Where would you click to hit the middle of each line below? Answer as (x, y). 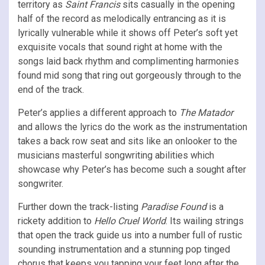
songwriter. (41, 183)
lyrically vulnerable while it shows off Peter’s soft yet (128, 33)
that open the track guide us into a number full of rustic (130, 235)
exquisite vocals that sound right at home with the (120, 47)
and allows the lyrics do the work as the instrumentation (132, 127)
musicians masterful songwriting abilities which (116, 155)
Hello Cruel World (130, 221)
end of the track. (51, 89)
